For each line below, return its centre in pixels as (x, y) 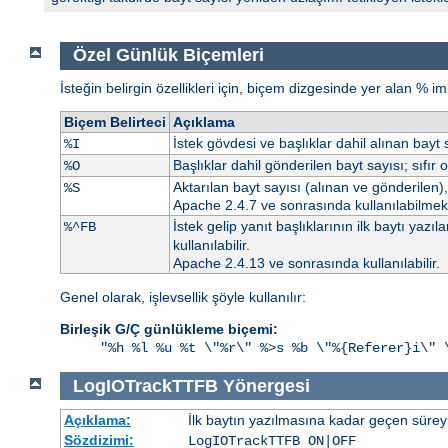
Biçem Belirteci (114, 121)
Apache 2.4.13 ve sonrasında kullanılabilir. (306, 262)
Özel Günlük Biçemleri (168, 55)
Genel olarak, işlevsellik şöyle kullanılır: (183, 296)
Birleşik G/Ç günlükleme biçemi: (169, 328)
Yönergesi (266, 385)
